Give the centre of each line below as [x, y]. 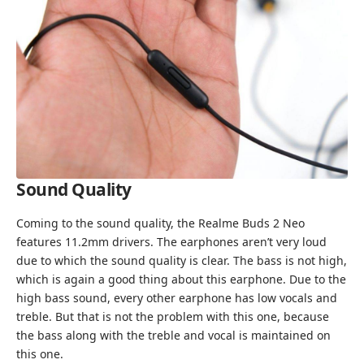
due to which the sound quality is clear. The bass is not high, [182, 261]
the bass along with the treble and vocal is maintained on [173, 336]
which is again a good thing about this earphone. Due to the [181, 279]
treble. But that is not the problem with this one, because [173, 317]
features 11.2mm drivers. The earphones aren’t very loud [171, 242]
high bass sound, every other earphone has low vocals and [177, 298]
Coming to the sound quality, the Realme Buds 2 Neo [160, 223]
